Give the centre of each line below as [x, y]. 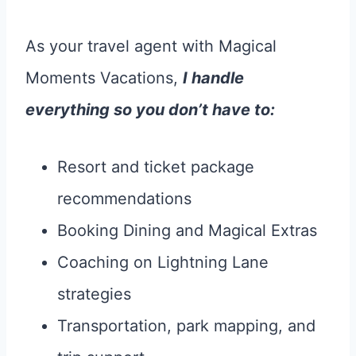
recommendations [124, 199]
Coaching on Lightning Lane [163, 262]
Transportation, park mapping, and [186, 326]
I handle [213, 78]
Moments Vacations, [104, 78]
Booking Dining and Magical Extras [187, 230]
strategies [94, 294]
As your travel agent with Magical [151, 46]
